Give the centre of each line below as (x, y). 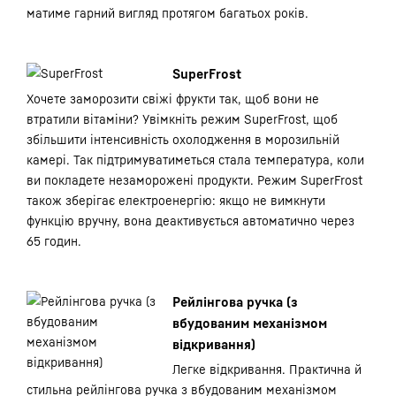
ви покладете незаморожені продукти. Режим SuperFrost (194, 180)
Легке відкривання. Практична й (267, 369)
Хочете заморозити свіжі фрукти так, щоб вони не (173, 99)
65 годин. (54, 241)
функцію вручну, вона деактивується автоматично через (190, 221)
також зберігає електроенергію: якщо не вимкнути (176, 200)
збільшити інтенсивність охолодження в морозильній (183, 139)
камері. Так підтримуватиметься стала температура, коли (195, 160)
